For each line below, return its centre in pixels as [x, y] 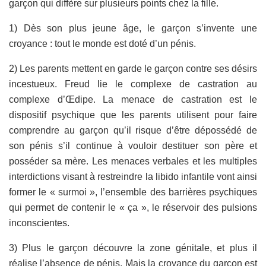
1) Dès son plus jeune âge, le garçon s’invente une [133, 28]
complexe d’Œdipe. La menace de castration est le [133, 99]
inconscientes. [39, 223]
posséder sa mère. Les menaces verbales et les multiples [133, 161]
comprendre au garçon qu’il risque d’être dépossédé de [133, 130]
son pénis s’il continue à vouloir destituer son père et [133, 145]
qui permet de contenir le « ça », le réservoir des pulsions [133, 207]
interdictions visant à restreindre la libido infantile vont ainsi [133, 176]
